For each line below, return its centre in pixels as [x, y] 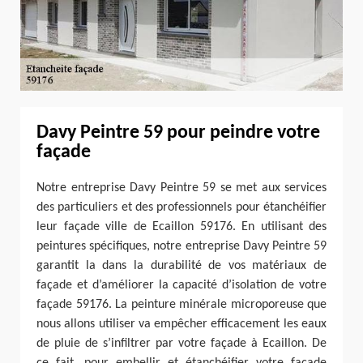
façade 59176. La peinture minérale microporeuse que [181, 304]
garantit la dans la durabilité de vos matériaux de [181, 265]
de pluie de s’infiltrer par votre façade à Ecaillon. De [181, 343]
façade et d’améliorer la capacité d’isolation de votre [181, 285]
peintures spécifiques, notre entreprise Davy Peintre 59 [181, 246]
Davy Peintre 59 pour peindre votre [178, 132]
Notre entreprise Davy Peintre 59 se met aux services [181, 188]
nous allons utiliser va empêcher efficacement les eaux [181, 324]
